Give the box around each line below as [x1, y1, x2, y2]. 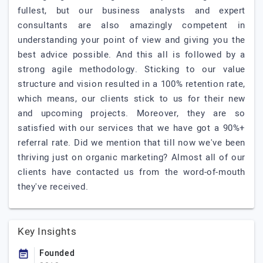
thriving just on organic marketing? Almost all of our [18, 151, 245, 164]
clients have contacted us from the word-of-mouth [18, 166, 245, 178]
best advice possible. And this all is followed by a [18, 48, 245, 61]
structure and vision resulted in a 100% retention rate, [18, 77, 245, 90]
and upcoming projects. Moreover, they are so [18, 107, 245, 120]
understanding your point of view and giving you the [18, 33, 245, 46]
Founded [39, 247, 75, 259]
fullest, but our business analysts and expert [18, 4, 245, 17]
